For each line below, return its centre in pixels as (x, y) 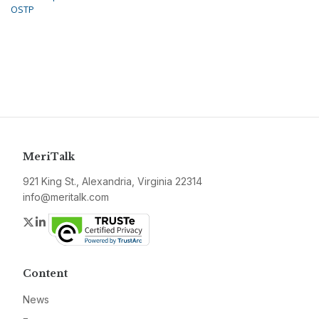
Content (45, 274)
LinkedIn (69, 222)
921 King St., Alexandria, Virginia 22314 (113, 182)
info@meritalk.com (66, 197)
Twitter (53, 222)
